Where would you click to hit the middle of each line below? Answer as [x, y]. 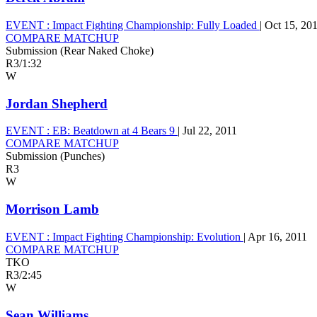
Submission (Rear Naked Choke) [80, 51]
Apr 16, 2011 [277, 236]
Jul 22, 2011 [210, 131]
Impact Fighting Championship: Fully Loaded [155, 25]
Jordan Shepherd [57, 103]
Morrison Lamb [52, 209]
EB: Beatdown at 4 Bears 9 [114, 131]
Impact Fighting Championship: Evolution [146, 236]
